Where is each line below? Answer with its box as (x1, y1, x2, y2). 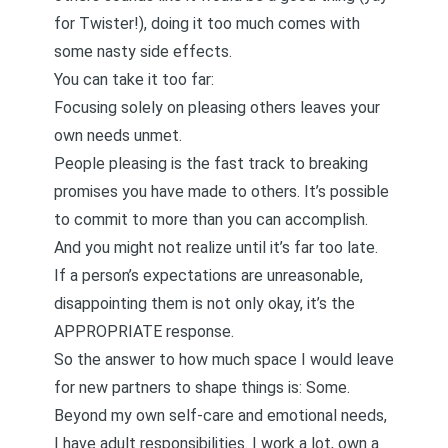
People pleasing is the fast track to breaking (54, 154, 368, 173)
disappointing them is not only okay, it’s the (54, 294, 355, 313)
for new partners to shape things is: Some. (54, 378, 350, 397)
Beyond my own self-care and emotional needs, (54, 406, 387, 425)
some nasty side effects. (54, 42, 232, 61)
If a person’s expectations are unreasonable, (54, 266, 363, 285)
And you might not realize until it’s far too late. (54, 238, 378, 257)
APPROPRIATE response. (54, 322, 234, 341)
